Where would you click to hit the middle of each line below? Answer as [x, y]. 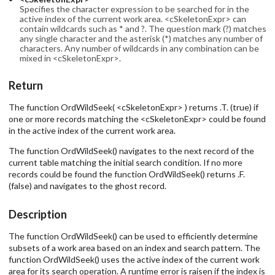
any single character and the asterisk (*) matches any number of [141, 38]
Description [38, 214]
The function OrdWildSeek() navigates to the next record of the [131, 151]
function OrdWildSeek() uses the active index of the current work [134, 259]
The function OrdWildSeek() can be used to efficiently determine [133, 236]
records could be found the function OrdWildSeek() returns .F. [127, 174]
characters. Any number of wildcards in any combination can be [139, 48]
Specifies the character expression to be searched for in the [134, 9]
